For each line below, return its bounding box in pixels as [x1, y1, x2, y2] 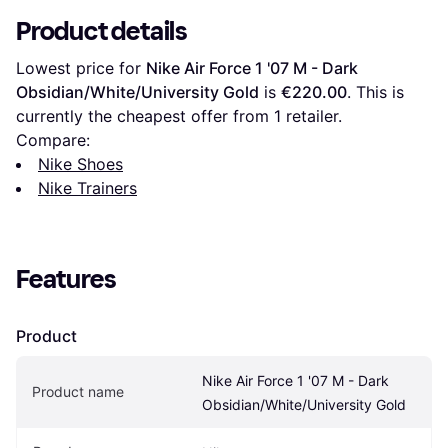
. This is [347, 81, 404, 102]
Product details [16, 15, 188, 47]
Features [16, 263, 117, 295]
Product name [32, 382, 124, 400]
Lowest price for [16, 57, 146, 78]
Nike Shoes [38, 153, 123, 174]
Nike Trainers [38, 177, 137, 198]
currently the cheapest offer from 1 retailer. [16, 105, 342, 126]
